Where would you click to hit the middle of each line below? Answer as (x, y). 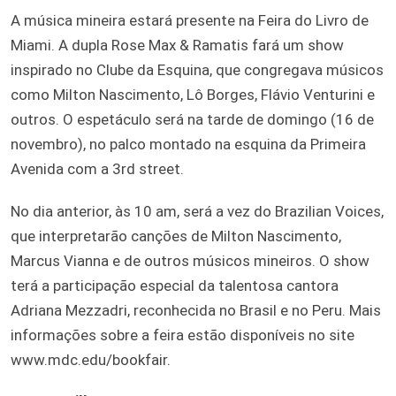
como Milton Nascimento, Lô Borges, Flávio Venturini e (193, 94)
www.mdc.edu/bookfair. (91, 359)
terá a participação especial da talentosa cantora (175, 285)
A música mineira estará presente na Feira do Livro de (190, 20)
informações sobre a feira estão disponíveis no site (183, 335)
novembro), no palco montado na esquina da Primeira (188, 144)
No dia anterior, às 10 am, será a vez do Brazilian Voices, (197, 211)
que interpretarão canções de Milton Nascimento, (176, 236)
